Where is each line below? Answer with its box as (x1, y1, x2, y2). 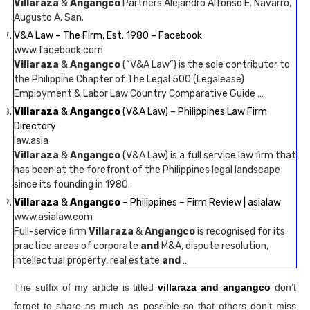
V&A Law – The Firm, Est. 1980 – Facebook (14, 30, 202, 42)
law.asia (14, 135, 48, 147)
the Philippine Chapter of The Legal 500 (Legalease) (14, 73, 244, 85)
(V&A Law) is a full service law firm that (120, 149, 296, 161)
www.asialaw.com (14, 211, 93, 223)
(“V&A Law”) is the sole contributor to (120, 59, 290, 71)
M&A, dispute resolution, (159, 240, 268, 252)
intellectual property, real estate (14, 255, 162, 266)
